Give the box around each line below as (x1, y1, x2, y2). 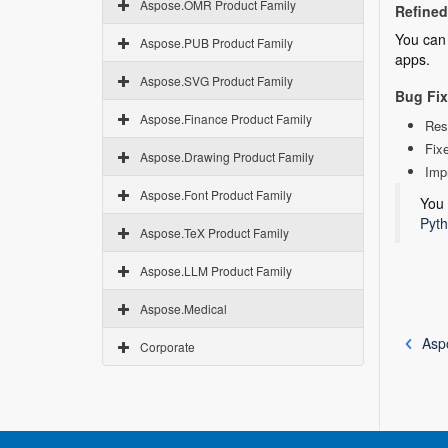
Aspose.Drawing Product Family (140, 148, 314, 165)
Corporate (140, 338, 195, 355)
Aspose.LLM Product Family (140, 262, 292, 279)
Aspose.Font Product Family (140, 186, 292, 203)
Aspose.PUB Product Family (140, 34, 293, 51)
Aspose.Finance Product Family (140, 110, 312, 127)
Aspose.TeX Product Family (140, 224, 289, 241)
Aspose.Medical (140, 300, 227, 317)
